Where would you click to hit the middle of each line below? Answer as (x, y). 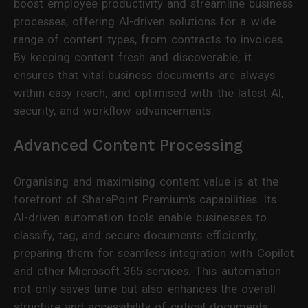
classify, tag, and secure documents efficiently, (136, 235)
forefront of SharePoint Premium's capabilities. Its (145, 199)
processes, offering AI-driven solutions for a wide (145, 21)
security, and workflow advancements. (114, 110)
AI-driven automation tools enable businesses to (141, 217)
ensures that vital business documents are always (144, 75)
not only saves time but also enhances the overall (145, 288)
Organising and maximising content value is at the (146, 181)
